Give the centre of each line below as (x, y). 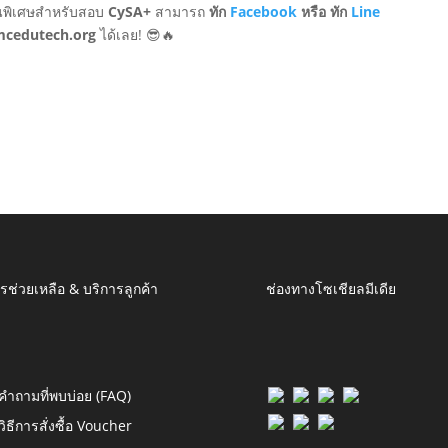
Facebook (264, 12)
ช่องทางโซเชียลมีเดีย (330, 288)
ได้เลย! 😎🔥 (136, 35)
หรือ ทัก (324, 12)
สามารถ (180, 12)
